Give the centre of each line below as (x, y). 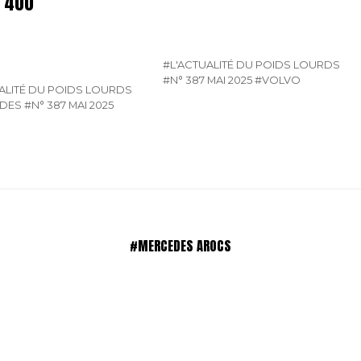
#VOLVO (278, 80)
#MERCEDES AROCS (180, 246)
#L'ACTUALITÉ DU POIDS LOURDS (252, 65)
